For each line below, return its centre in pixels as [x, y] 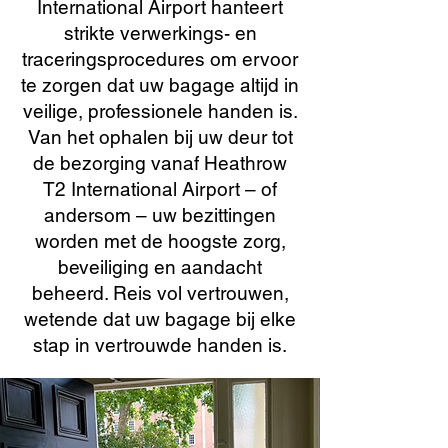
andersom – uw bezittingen [160, 215]
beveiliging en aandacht [160, 267]
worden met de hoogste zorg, [160, 241]
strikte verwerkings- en [160, 33]
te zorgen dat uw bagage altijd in [160, 85]
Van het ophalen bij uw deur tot [160, 137]
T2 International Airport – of [160, 189]
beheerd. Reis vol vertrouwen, [160, 293]
